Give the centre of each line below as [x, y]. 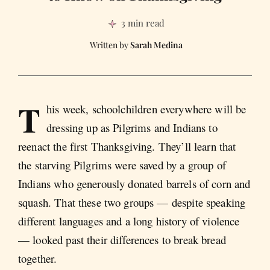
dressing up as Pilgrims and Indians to [132, 127]
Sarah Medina [156, 45]
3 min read [143, 23]
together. [38, 258]
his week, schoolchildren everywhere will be [146, 108]
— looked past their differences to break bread [122, 239]
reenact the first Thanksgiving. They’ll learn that [127, 146]
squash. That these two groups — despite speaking [132, 202]
